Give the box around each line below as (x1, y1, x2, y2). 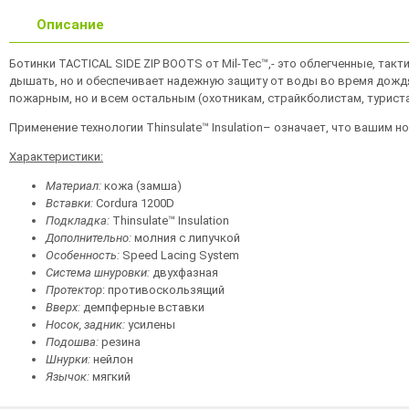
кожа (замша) (101, 179, 182, 193)
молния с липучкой (131, 231, 240, 245)
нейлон (90, 352, 133, 366)
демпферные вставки (80, 300, 204, 314)
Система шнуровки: (46, 266, 150, 279)
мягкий (89, 370, 131, 383)
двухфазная (150, 266, 218, 279)
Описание (37, 16, 104, 33)
